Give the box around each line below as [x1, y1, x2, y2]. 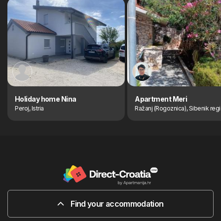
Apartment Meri [135, 95, 187, 103]
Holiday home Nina [15, 95, 76, 103]
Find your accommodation [69, 199, 164, 209]
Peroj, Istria [15, 105, 44, 112]
